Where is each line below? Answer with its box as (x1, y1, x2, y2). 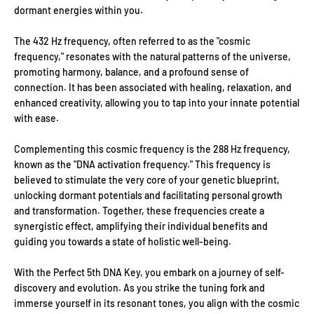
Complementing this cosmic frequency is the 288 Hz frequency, (14, 142, 290, 155)
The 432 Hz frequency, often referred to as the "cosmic (14, 34, 250, 47)
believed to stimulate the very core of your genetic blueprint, (14, 173, 280, 186)
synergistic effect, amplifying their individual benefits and (14, 219, 268, 232)
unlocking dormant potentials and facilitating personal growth (14, 189, 282, 201)
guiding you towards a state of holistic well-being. (14, 235, 231, 247)
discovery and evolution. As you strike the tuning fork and (14, 281, 265, 294)
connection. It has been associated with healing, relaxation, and (14, 81, 292, 93)
